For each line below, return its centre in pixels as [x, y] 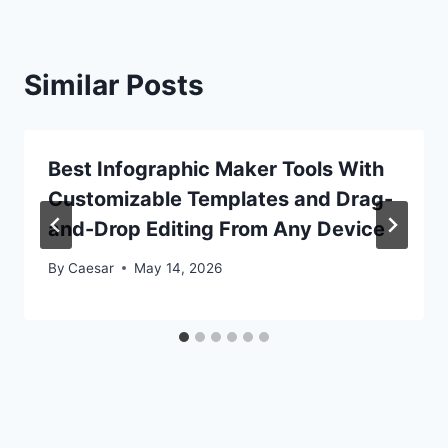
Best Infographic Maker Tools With [216, 169]
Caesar [91, 267]
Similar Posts [114, 85]
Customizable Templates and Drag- [220, 199]
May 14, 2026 [178, 267]
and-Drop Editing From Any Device [216, 229]
